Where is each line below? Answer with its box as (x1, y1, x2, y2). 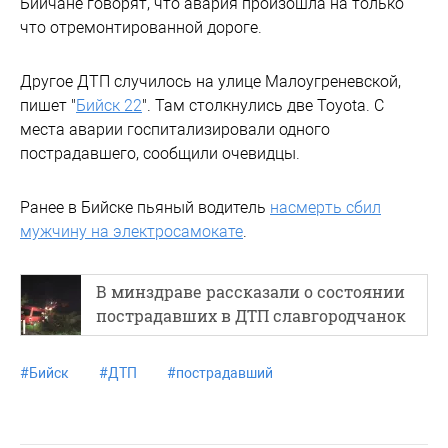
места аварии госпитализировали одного (20, 120, 330, 139)
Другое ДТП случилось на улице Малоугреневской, (20, 72, 401, 91)
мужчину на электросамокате (20, 222, 243, 241)
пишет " (20, 96, 76, 115)
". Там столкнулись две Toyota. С (142, 96, 384, 115)
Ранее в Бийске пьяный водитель (20, 198, 270, 217)
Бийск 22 (76, 96, 142, 115)
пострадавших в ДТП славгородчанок (96, 305, 406, 326)
